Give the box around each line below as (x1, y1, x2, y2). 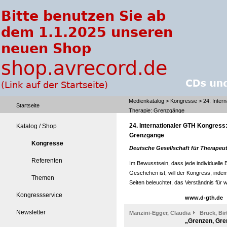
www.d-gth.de (185, 195, 223, 201)
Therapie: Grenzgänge (129, 107, 184, 113)
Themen (31, 174, 54, 181)
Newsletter (16, 209, 46, 216)
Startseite (16, 102, 40, 108)
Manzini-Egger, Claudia (129, 210, 191, 216)
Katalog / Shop (16, 123, 57, 130)
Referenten (31, 157, 62, 164)
